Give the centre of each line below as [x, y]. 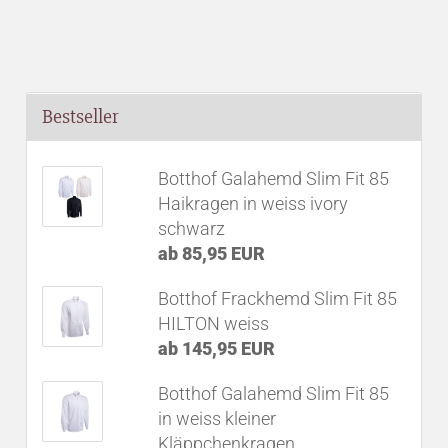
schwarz [192, 228]
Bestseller [81, 116]
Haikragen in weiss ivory [253, 203]
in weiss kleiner [217, 418]
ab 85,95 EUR [212, 253]
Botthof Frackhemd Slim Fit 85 [278, 298]
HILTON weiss [214, 323]
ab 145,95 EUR [217, 348]
